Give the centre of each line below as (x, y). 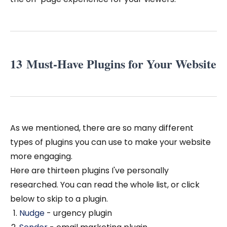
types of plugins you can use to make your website (110, 142)
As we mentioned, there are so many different (102, 128)
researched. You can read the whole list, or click (105, 185)
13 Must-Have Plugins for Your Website (113, 64)
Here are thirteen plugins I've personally (89, 171)
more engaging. (41, 157)
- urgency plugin (78, 213)
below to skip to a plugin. (59, 199)
